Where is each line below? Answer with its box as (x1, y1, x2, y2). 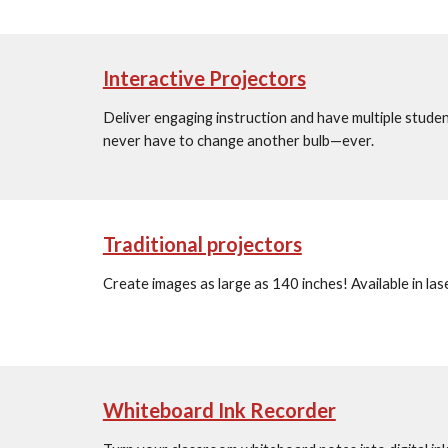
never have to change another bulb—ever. (102, 132, 374, 149)
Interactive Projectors (102, 66, 306, 90)
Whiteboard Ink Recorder (102, 398, 336, 422)
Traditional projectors (102, 232, 302, 256)
